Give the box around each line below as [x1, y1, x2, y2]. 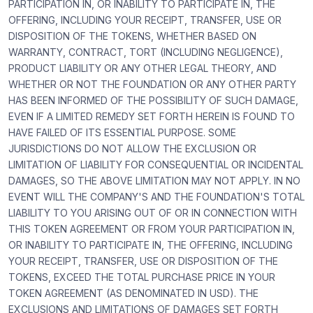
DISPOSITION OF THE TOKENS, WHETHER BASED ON [8, 30, 256, 42]
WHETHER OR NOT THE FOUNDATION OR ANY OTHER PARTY [8, 78, 296, 90]
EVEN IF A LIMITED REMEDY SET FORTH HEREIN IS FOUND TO [8, 110, 295, 122]
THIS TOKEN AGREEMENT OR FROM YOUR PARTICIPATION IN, [8, 223, 295, 235]
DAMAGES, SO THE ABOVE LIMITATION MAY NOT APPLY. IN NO [8, 175, 300, 187]
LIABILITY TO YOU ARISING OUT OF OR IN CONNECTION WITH [8, 207, 297, 219]
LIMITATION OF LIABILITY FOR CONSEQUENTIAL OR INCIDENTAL [8, 159, 303, 170]
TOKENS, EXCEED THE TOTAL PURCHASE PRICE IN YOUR [8, 271, 275, 283]
